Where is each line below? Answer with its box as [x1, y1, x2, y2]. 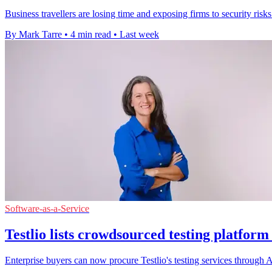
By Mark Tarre [5, 29, 62, 40]
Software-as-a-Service [5, 203, 89, 214]
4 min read [70, 29, 111, 40]
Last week [120, 29, 159, 40]
